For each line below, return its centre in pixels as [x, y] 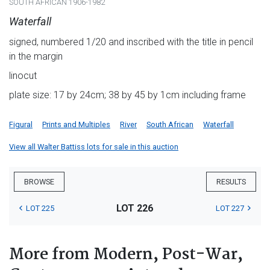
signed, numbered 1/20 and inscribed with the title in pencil [131, 42]
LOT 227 [230, 209]
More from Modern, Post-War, [126, 255]
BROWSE [39, 182]
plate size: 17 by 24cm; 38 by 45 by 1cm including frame [127, 95]
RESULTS [231, 182]
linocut [23, 76]
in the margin [36, 57]
